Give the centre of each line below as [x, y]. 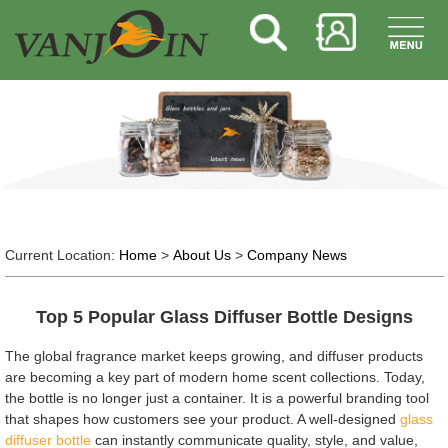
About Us [201, 254]
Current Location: [61, 254]
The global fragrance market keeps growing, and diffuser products [213, 355]
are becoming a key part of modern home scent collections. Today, [214, 376]
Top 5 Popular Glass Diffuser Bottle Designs [224, 316]
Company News [296, 254]
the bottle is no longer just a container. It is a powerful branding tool [216, 397]
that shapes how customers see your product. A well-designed [202, 418]
